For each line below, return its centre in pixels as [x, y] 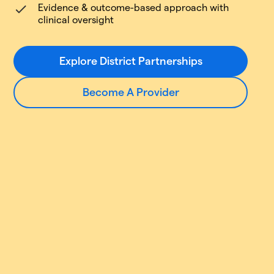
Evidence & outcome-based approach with [134, 8]
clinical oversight [76, 20]
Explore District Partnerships [131, 61]
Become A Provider [131, 92]
